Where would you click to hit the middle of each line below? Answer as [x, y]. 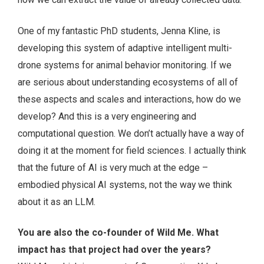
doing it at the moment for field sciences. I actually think [132, 150]
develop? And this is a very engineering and [107, 116]
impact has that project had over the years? [114, 250]
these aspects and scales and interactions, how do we [129, 99]
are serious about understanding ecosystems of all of [128, 82]
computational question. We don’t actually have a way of [131, 133]
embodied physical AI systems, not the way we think [125, 184]
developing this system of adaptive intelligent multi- [125, 48]
